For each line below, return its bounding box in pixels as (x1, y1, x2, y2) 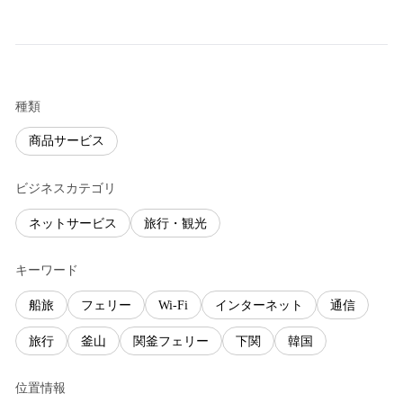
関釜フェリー (133, 334, 209, 348)
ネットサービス (29, 216, 117, 230)
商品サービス (29, 134, 104, 148)
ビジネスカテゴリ (15, 181, 116, 195)
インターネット (215, 298, 303, 312)
